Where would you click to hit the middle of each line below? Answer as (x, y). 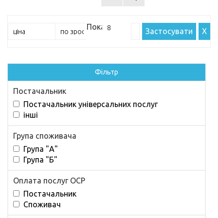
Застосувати (169, 31)
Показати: (105, 27)
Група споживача (45, 136)
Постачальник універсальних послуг (89, 104)
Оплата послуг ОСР (49, 181)
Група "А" (39, 149)
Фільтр (107, 72)
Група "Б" (38, 160)
